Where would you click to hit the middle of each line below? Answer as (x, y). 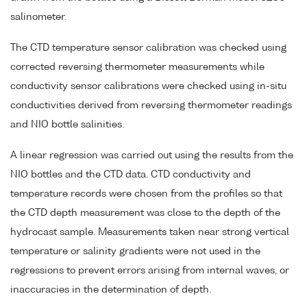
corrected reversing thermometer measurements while (137, 67)
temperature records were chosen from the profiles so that (146, 194)
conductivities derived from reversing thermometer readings (151, 106)
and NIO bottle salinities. (67, 125)
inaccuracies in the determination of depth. (111, 290)
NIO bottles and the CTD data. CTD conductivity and (131, 174)
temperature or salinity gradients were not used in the (135, 251)
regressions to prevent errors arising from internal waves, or (150, 270)
